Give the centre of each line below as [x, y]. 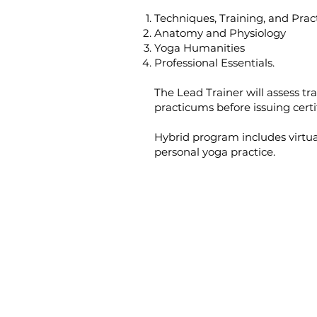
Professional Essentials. [214, 62]
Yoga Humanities [200, 47]
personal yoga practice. [218, 151]
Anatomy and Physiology [220, 33]
